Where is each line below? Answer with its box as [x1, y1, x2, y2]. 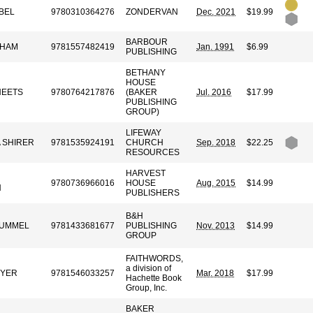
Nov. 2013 [196, 221, 235, 231]
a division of [126, 263, 171, 273]
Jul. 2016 [196, 87, 231, 97]
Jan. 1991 [196, 42, 234, 52]
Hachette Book [126, 273, 182, 283]
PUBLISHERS [126, 188, 180, 198]
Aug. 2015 [196, 178, 235, 188]
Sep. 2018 [196, 138, 235, 147]
